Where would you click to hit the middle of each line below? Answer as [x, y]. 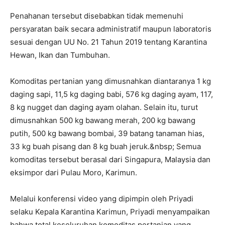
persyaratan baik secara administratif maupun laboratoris [111, 29]
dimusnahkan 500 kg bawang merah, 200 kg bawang [103, 121]
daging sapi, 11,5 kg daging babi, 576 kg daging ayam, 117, [111, 94]
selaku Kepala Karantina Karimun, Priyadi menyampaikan [110, 212]
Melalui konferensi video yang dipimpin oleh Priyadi [102, 199]
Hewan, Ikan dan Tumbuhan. [60, 55]
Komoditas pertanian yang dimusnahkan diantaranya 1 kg [110, 81]
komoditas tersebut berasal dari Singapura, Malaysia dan [110, 160]
